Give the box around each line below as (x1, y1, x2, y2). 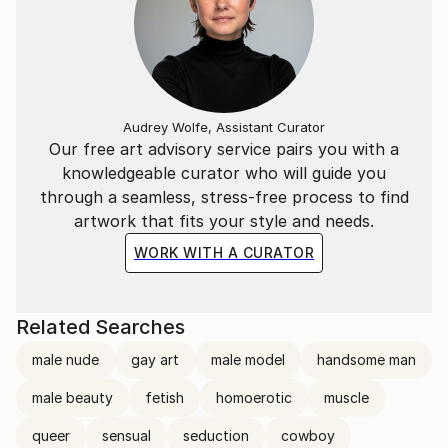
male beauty (32, 389, 113, 406)
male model (211, 351, 285, 368)
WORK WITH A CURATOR (133, 244, 315, 261)
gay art (131, 351, 179, 368)
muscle (324, 389, 369, 406)
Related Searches (16, 315, 185, 339)
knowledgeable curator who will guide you (62, 163, 386, 183)
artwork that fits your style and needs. (74, 211, 374, 231)
